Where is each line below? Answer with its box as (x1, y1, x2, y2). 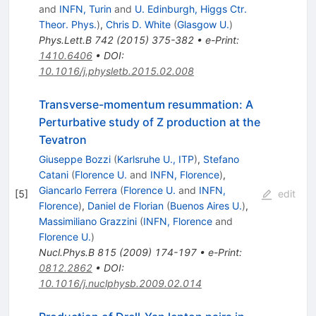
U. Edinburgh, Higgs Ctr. (134, 3, 247, 16)
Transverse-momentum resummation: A (38, 97, 253, 112)
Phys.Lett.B (38, 34, 92, 47)
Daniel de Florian (87, 200, 164, 212)
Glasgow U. (176, 18, 229, 31)
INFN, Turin (59, 3, 111, 16)
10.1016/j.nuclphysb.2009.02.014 (38, 277, 202, 290)
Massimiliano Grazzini (38, 215, 137, 228)
